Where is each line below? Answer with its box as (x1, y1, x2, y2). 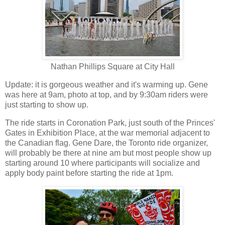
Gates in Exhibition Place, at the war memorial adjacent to (5, 129, 210, 138)
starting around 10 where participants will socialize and (5, 159, 200, 168)
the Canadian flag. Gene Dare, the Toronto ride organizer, (5, 139, 208, 148)
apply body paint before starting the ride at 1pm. (5, 169, 173, 178)
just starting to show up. (5, 100, 88, 109)
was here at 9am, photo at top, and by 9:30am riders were (5, 90, 208, 99)
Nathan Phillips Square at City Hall (50, 62, 175, 71)
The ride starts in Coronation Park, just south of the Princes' (5, 119, 215, 128)
